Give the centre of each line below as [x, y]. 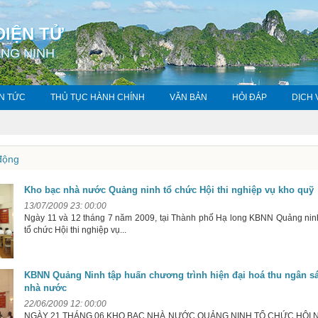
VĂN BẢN [188, 97]
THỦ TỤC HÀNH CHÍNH [98, 97]
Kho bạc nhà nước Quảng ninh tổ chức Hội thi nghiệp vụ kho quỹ [169, 190]
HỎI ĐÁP [250, 97]
